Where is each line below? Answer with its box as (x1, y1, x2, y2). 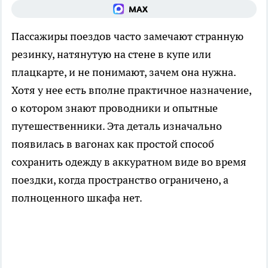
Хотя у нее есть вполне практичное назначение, (11, 83, 251, 98)
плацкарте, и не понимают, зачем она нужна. (11, 65, 236, 80)
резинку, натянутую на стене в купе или (11, 47, 211, 62)
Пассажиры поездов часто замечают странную (11, 29, 243, 44)
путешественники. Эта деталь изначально (11, 119, 222, 133)
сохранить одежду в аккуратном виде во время (11, 155, 246, 169)
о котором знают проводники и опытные (11, 101, 218, 115)
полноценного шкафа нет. (11, 191, 142, 205)
